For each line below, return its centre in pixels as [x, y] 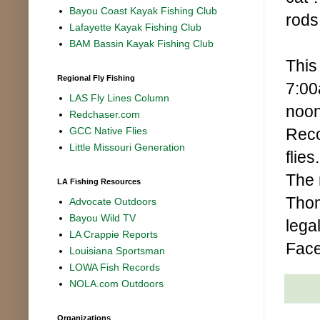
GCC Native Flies [109, 131]
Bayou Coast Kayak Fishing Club [144, 11]
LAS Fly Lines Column [120, 98]
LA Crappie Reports [114, 235]
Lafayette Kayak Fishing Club [136, 27]
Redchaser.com [105, 115]
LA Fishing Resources [99, 181]
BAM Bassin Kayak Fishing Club [142, 44]
